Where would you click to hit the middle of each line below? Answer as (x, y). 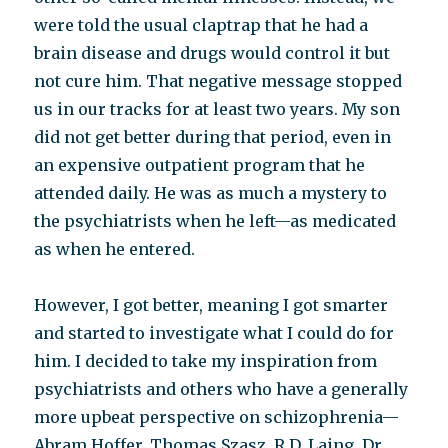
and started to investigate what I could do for (214, 333)
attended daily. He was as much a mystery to (211, 193)
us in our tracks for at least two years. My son (217, 109)
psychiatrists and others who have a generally (221, 389)
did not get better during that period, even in (213, 137)
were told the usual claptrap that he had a (201, 25)
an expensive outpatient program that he (200, 165)
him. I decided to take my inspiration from (206, 361)
